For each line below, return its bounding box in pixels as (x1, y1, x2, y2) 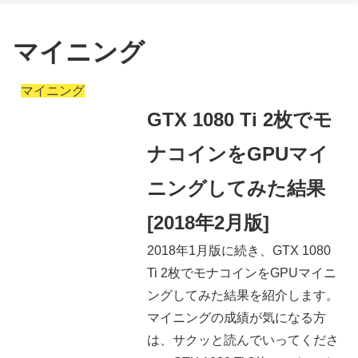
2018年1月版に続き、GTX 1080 (146, 244, 331, 258)
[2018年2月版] (146, 212, 269, 234)
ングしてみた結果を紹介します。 (146, 288, 339, 303)
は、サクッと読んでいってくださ (146, 333, 339, 348)
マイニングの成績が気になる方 (146, 311, 326, 325)
